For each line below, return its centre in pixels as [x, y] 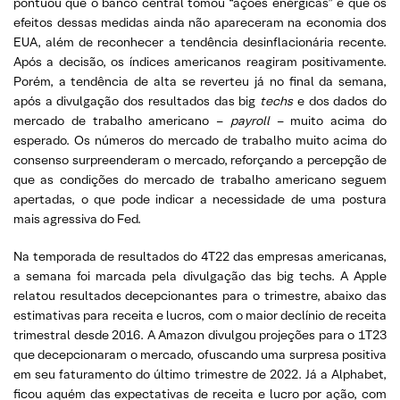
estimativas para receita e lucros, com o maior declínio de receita [200, 315]
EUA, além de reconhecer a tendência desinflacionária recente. [200, 42]
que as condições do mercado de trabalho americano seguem [200, 179]
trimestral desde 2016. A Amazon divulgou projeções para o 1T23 [200, 334]
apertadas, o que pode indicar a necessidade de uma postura [200, 199]
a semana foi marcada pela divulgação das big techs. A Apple [200, 275]
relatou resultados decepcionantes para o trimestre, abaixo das [200, 295]
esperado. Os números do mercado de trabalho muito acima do [200, 140]
